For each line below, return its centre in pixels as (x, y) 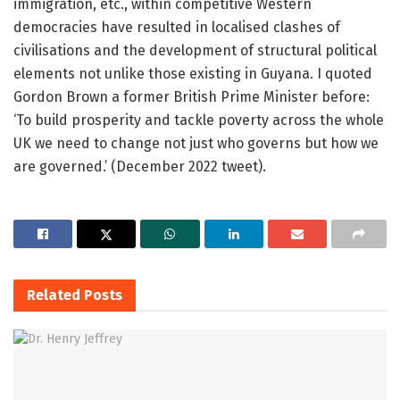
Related (54, 295)
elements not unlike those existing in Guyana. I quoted (193, 74)
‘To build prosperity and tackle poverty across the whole (199, 120)
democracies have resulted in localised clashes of (177, 27)
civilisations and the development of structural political (195, 50)
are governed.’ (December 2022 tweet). (140, 167)
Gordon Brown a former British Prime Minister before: (192, 97)
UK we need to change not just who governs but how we (196, 143)
